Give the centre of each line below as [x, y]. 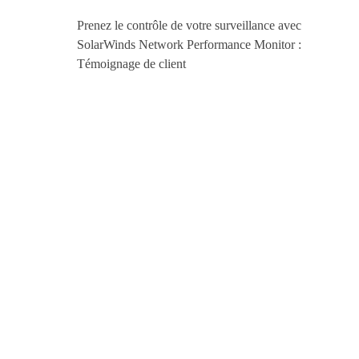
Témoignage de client [131, 63]
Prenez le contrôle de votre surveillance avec [189, 25]
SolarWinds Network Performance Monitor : [189, 44]
